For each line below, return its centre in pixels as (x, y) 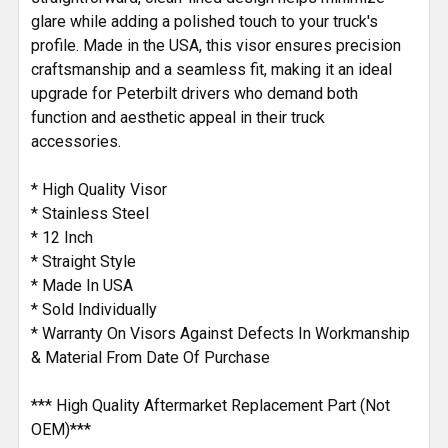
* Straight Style (83, 262)
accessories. (76, 142)
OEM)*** (61, 430)
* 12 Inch (62, 238)
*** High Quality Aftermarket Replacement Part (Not (210, 406)
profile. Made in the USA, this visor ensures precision (216, 46)
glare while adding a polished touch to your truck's (204, 22)
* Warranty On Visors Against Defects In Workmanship (220, 334)
